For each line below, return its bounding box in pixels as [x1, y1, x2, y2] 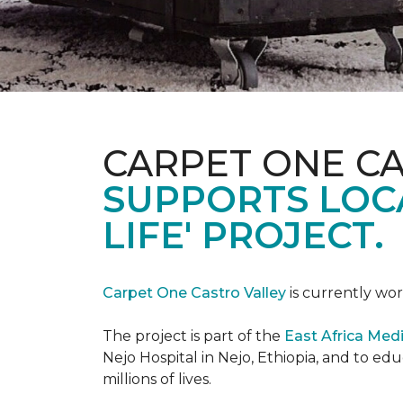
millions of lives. [103, 371, 211, 388]
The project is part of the [103, 327, 284, 345]
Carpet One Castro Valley [103, 284, 286, 301]
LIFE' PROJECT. [103, 213, 384, 257]
